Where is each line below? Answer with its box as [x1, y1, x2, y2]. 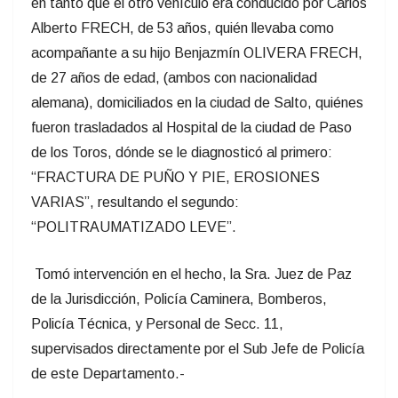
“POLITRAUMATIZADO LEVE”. [31, 219, 236, 235]
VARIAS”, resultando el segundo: [31, 195, 239, 211]
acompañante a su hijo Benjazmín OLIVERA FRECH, [31, 45, 362, 61]
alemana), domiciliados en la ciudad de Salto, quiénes [31, 95, 363, 111]
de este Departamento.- [31, 366, 185, 382]
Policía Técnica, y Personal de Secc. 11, [31, 316, 283, 332]
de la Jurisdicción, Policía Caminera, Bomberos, [31, 291, 327, 307]
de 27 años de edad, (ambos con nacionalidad [31, 70, 317, 86]
